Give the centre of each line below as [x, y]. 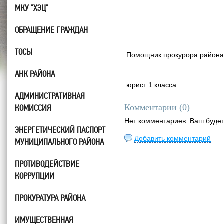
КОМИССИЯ [33, 108]
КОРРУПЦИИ [35, 176]
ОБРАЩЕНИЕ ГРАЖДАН [51, 30]
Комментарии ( [153, 107]
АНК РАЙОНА [35, 74]
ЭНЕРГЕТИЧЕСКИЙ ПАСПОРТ [60, 130]
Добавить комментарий [173, 138]
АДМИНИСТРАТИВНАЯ [50, 96]
